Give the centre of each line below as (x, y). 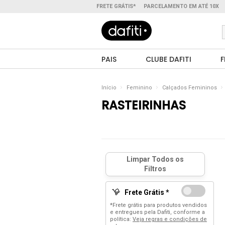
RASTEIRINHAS (144, 105)
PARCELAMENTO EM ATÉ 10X (181, 6)
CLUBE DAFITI (169, 59)
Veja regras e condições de (170, 219)
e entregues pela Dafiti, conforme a (157, 212)
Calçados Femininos (190, 88)
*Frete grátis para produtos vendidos (158, 205)
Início (109, 88)
